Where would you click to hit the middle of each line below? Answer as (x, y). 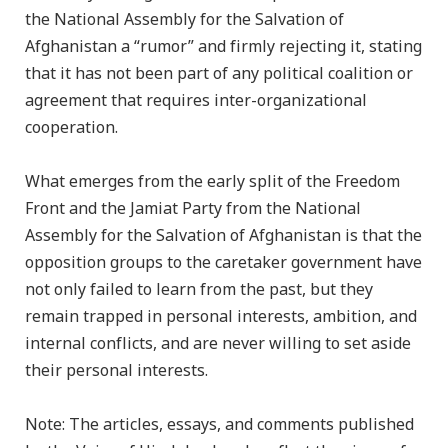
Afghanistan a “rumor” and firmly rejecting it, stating (223, 47)
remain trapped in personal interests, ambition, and (221, 317)
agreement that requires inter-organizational (196, 101)
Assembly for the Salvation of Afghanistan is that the (223, 236)
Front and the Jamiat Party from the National (193, 209)
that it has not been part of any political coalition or (219, 74)
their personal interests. (116, 371)
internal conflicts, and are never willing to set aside (218, 344)
